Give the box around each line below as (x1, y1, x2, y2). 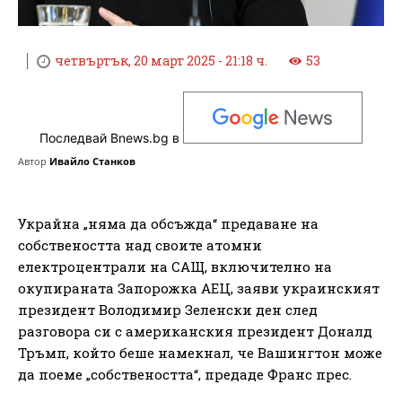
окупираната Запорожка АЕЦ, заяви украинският (18, 278, 380, 297)
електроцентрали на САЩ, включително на (18, 257, 332, 275)
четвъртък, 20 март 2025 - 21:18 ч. (55, 52, 267, 70)
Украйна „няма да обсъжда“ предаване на (18, 214, 319, 232)
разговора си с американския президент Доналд (18, 321, 372, 340)
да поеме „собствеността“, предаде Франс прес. (18, 364, 352, 383)
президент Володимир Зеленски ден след (18, 300, 318, 319)
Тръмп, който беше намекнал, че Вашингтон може (18, 343, 382, 362)
